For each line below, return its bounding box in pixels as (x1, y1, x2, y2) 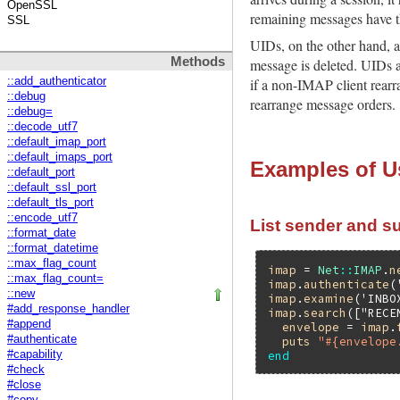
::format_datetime (7, 241, 98, 254)
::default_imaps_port (7, 150, 112, 163)
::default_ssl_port (7, 180, 96, 194)
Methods (171, 54, 225, 69)
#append (7, 317, 51, 330)
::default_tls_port (7, 196, 94, 209)
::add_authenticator (7, 74, 106, 87)
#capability (7, 347, 62, 361)
